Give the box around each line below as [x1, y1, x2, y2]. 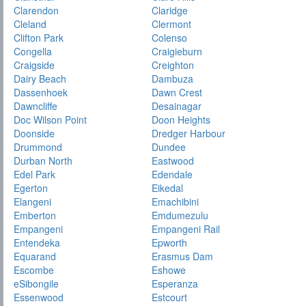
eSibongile [14, 277, 59, 291]
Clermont [152, 17, 192, 31]
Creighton [152, 58, 195, 72]
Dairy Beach [14, 72, 66, 86]
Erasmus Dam [152, 249, 214, 264]
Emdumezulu [152, 208, 209, 223]
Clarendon [14, 3, 59, 18]
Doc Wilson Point [14, 113, 87, 127]
